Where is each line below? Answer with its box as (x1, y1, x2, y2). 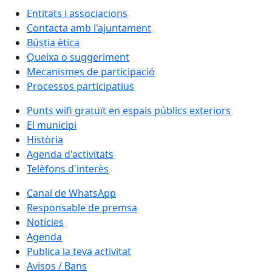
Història (27, 132, 63, 146)
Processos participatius (27, 79, 134, 93)
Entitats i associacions (27, 6, 127, 20)
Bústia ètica (27, 35, 80, 49)
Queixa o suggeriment (27, 50, 129, 64)
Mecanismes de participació (27, 64, 155, 78)
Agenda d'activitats (27, 147, 114, 161)
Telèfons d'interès (27, 161, 109, 175)
